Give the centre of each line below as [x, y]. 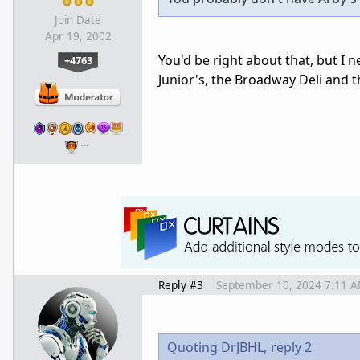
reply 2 [291, 347]
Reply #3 [181, 284]
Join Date [78, 20]
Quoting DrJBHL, [217, 347]
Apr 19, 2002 [78, 36]
